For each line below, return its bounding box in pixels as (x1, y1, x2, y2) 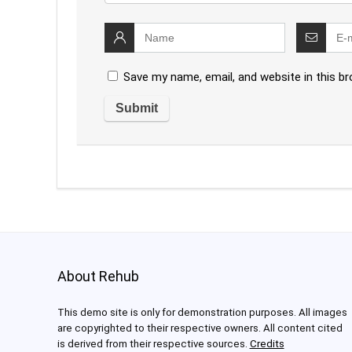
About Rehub (57, 268, 139, 285)
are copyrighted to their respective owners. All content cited (57, 322, 343, 335)
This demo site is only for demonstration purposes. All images (57, 306, 347, 319)
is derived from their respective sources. (57, 338, 250, 350)
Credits (249, 338, 284, 350)
